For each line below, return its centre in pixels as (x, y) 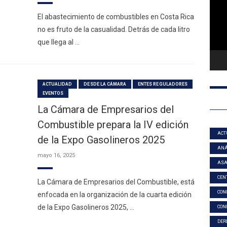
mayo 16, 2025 (56, 155)
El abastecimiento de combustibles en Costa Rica (116, 17)
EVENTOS (53, 93)
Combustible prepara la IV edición (113, 125)
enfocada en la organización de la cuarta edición (115, 195)
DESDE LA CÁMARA (105, 84)
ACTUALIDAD (58, 84)
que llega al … (59, 42)
